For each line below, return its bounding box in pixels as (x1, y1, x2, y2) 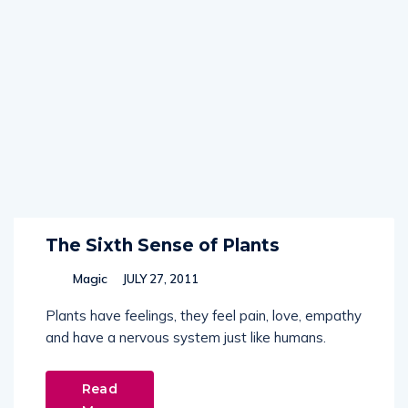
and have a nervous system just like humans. (46, 329, 326, 346)
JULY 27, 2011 (119, 271, 199, 286)
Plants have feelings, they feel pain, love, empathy (46, 307, 362, 324)
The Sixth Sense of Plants (46, 235, 280, 256)
